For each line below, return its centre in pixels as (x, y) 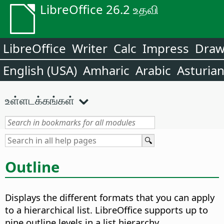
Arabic (153, 70)
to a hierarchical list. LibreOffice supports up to (106, 210)
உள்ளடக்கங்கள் (40, 100)
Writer (90, 48)
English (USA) (40, 70)
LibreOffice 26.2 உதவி (99, 9)
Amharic (106, 70)
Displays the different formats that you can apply (110, 197)
